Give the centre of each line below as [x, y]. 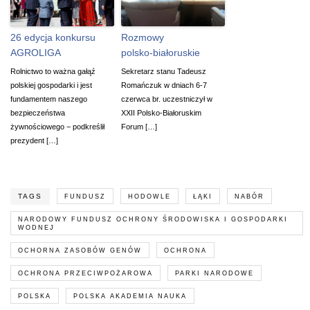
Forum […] [139, 126]
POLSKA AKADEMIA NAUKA [130, 296]
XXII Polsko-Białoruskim [161, 112]
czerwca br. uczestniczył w [167, 99]
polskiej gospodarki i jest [51, 85]
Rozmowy [143, 37]
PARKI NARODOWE [215, 273]
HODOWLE [149, 196]
